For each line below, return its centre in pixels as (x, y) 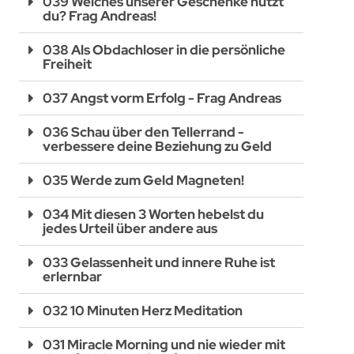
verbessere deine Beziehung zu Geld (158, 146)
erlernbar (73, 276)
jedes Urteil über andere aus (130, 228)
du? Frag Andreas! (100, 15)
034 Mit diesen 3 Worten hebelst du (154, 214)
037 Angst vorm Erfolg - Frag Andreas (162, 98)
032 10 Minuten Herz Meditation (143, 310)
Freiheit (68, 64)
